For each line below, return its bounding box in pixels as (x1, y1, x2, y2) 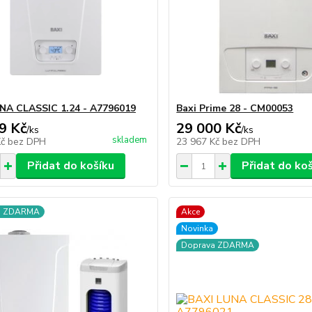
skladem (112, 134, 148, 146)
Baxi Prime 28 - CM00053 (176, 102, 294, 115)
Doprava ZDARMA (181, 240, 255, 251)
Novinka (181, 223, 214, 234)
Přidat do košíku (26, 158, 114, 173)
